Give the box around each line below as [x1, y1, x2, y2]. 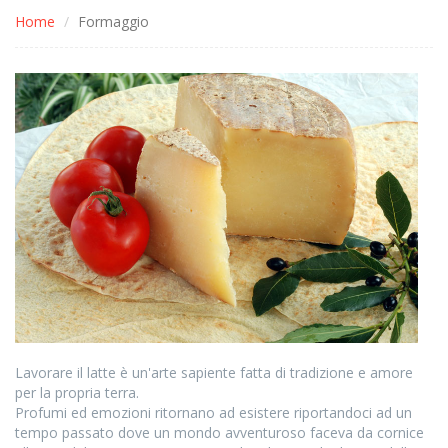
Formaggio [78, 12, 149, 32]
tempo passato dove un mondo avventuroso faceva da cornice [15, 423, 424, 443]
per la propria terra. [15, 383, 139, 403]
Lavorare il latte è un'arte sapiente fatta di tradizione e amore [15, 363, 413, 383]
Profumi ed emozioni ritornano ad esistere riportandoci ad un [15, 403, 412, 423]
